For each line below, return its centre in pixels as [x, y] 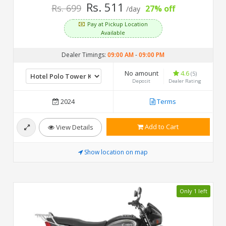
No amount [141, 73]
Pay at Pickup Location [117, 24]
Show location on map [116, 152]
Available [113, 32]
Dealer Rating [185, 81]
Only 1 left [193, 191]
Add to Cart [161, 126]
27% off [160, 8]
